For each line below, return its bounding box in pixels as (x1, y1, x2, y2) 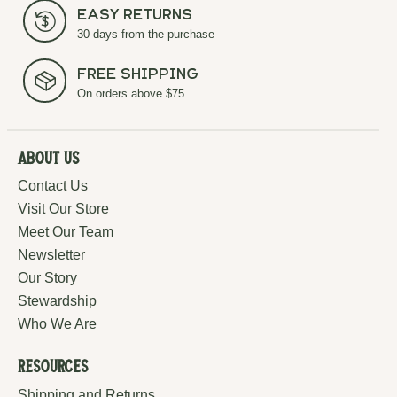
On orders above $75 (77, 87, 185, 100)
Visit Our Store (18, 201, 109, 217)
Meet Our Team (18, 224, 113, 240)
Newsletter (18, 247, 85, 263)
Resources (18, 361, 89, 378)
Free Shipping (77, 69, 199, 83)
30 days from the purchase (77, 27, 215, 41)
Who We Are (18, 316, 97, 332)
